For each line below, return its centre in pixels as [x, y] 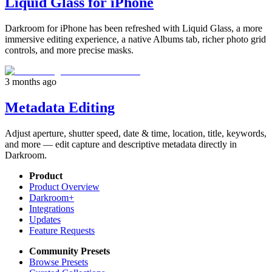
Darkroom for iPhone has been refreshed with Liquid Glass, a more [134, 28]
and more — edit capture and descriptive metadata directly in [121, 144]
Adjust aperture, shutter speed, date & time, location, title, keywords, [136, 133]
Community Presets [70, 251]
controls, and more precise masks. [69, 50]
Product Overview [64, 186]
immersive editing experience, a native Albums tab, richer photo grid [135, 39]
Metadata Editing [60, 107]
